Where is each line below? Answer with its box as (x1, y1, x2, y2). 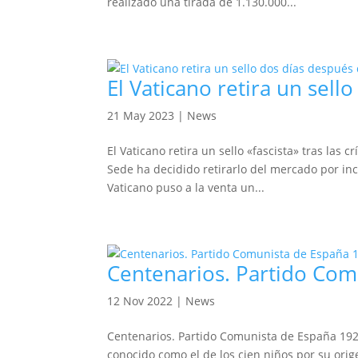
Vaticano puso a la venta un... (107, 180, 265, 195)
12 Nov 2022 (107, 293, 173, 308)
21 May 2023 (107, 108, 175, 123)
